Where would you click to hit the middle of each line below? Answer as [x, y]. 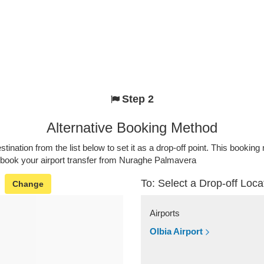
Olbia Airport [176, 232]
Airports [165, 213]
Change [28, 184]
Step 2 [138, 99]
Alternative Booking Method [132, 128]
